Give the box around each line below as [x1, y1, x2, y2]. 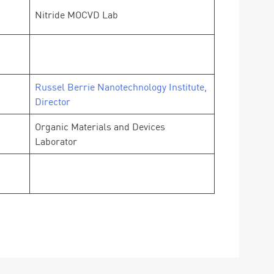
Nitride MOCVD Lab [35, 9, 118, 21]
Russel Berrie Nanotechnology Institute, [35, 81, 207, 93]
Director [35, 95, 70, 108]
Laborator [35, 135, 77, 147]
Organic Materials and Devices [35, 120, 165, 133]
